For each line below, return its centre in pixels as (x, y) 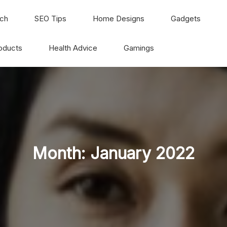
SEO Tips (50, 18)
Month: (61, 153)
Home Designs (119, 18)
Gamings (139, 48)
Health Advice (73, 48)
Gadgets (186, 18)
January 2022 (142, 153)
